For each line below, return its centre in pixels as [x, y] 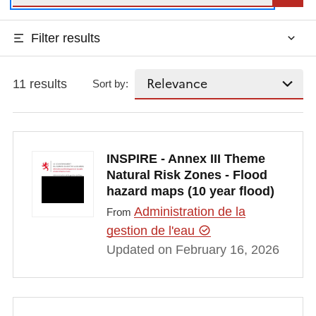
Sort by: [111, 84]
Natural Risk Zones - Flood [187, 175]
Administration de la [189, 212]
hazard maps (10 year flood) [190, 191]
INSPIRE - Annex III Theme [186, 158]
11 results [39, 84]
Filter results [65, 38]
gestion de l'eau [152, 231]
